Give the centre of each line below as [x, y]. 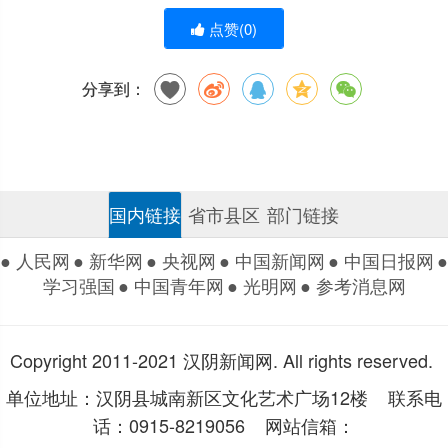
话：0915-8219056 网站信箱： [224, 424]
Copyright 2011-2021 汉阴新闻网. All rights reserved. [221, 360]
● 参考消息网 [352, 285]
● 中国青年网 [170, 285]
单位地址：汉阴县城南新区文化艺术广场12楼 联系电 [224, 396]
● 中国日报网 [381, 260]
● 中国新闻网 [272, 260]
